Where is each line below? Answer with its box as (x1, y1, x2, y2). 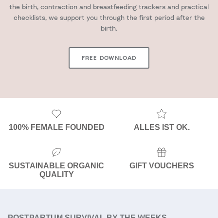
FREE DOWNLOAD (81, 54, 137, 62)
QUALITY (39, 170, 74, 179)
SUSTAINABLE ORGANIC (9, 162, 104, 170)
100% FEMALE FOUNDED (8, 123, 105, 131)
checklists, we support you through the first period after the (13, 13, 205, 22)
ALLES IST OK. (133, 123, 190, 131)
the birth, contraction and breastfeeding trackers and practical (9, 2, 209, 11)
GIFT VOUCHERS (129, 162, 194, 170)
